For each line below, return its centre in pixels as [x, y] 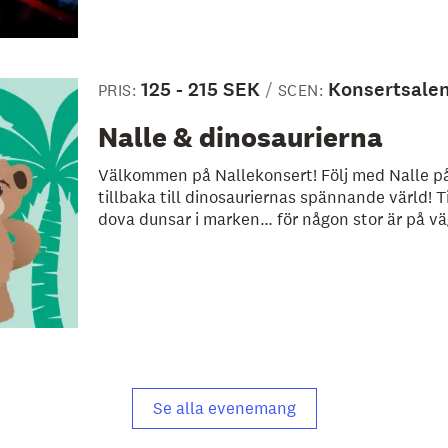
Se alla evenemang [224, 408]
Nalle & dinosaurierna [240, 136]
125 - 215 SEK [200, 89]
